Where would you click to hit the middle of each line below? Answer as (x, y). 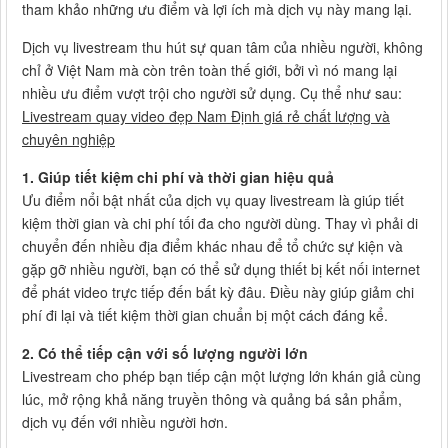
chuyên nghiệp (68, 138)
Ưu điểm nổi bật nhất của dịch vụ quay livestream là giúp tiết (213, 199)
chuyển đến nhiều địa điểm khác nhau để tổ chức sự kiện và (212, 245)
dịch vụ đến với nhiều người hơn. (125, 421)
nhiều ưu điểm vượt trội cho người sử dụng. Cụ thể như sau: (212, 92)
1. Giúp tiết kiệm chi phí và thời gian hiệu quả (178, 176)
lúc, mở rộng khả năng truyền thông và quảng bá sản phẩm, (212, 398)
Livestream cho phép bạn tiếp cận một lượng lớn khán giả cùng (221, 375)
